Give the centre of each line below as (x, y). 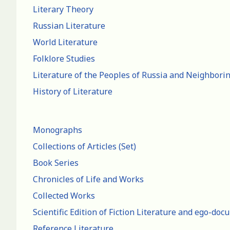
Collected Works (64, 196)
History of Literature (73, 92)
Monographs (57, 130)
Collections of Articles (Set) (84, 147)
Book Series (56, 163)
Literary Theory (63, 9)
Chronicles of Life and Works (88, 179)
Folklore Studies (64, 59)
